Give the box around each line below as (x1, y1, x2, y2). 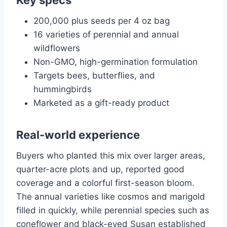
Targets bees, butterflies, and (33, 70, 155, 81)
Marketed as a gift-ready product (33, 98, 169, 108)
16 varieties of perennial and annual (33, 29, 179, 40)
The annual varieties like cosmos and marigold (16, 192, 205, 202)
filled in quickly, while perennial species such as (16, 205, 209, 216)
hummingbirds (33, 84, 92, 95)
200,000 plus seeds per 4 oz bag (33, 16, 170, 26)
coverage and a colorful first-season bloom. (16, 178, 195, 188)
